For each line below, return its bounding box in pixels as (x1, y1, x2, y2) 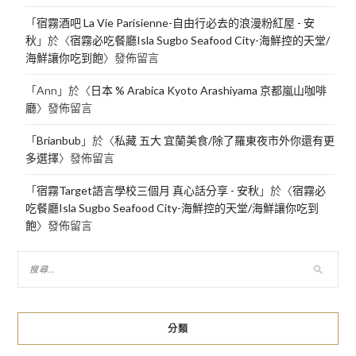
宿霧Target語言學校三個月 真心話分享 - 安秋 (36, 184, 259, 198)
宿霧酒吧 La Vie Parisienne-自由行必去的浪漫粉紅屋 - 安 (36, 16, 315, 30)
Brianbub (36, 133, 81, 148)
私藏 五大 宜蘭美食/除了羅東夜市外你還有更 (114, 133, 335, 148)
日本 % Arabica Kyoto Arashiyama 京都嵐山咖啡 (90, 83, 327, 98)
